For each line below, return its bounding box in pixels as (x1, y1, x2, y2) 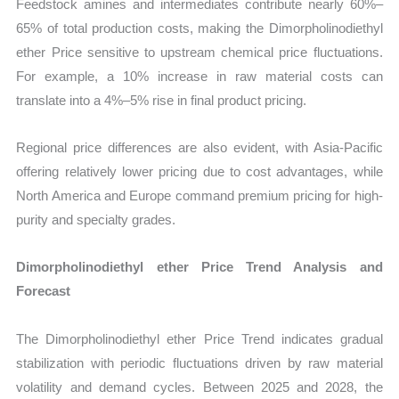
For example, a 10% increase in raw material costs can (16, 68, 383, 84)
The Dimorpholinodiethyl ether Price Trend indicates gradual (16, 330, 383, 346)
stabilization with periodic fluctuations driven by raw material (16, 354, 383, 370)
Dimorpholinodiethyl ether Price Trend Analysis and (16, 259, 383, 275)
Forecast (16, 283, 71, 299)
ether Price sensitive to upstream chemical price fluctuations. (16, 44, 383, 60)
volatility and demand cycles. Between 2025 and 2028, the (16, 379, 383, 395)
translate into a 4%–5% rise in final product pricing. (16, 92, 307, 108)
